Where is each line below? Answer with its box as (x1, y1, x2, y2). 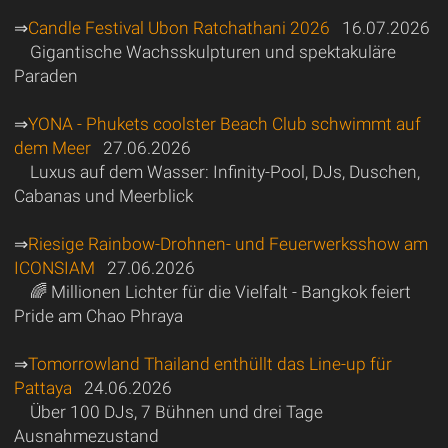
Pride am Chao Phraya (13, 305, 183, 326)
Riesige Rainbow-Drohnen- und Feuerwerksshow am (27, 233, 428, 254)
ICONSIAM (13, 257, 95, 278)
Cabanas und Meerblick (13, 185, 193, 206)
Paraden (13, 65, 78, 86)
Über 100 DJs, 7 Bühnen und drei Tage (29, 401, 323, 422)
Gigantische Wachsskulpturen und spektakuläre (29, 41, 396, 62)
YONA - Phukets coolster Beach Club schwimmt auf (27, 113, 421, 134)
